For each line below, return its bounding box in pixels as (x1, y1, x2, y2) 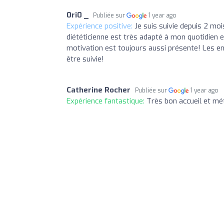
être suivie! (66, 54, 104, 64)
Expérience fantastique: (66, 96, 146, 106)
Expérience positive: (66, 21, 134, 31)
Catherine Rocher (66, 85, 130, 95)
